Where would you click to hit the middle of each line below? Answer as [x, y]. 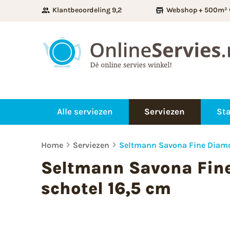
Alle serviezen [85, 112]
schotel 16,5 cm [106, 188]
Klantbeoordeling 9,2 [87, 10]
